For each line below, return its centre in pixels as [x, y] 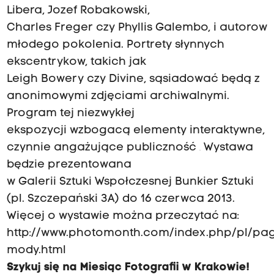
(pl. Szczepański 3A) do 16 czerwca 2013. [120, 199]
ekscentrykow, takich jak [76, 62]
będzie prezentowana [69, 165]
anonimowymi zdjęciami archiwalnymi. [118, 97]
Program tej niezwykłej [70, 114]
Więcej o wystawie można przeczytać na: [123, 217]
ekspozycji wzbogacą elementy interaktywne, [135, 131]
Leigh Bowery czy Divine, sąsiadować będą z [133, 80]
